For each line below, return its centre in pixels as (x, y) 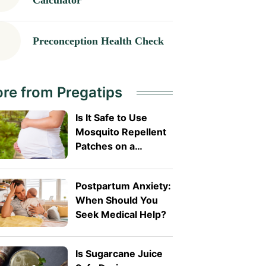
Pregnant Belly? (112, 161)
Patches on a (105, 146)
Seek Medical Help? (121, 214)
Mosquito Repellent (121, 132)
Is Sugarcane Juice (119, 254)
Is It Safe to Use (111, 118)
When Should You (116, 200)
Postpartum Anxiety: (123, 186)
